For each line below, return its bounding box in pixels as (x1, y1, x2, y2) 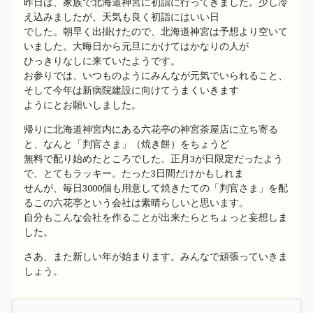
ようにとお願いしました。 (24, 97, 141, 112)
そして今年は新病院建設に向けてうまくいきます (24, 82, 239, 97)
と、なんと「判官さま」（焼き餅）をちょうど (24, 136, 229, 151)
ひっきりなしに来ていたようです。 (24, 53, 180, 68)
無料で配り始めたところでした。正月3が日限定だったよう (24, 151, 283, 166)
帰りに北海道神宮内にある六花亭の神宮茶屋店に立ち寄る (24, 122, 278, 136)
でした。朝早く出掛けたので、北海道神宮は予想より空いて (24, 24, 288, 38)
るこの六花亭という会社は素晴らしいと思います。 (24, 195, 249, 210)
